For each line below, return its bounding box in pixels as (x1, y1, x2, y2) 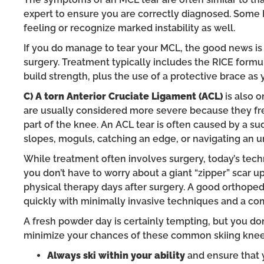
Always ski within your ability (47, 249, 187, 261)
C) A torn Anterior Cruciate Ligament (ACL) (24, 90, 223, 102)
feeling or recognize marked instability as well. (24, 22, 235, 34)
